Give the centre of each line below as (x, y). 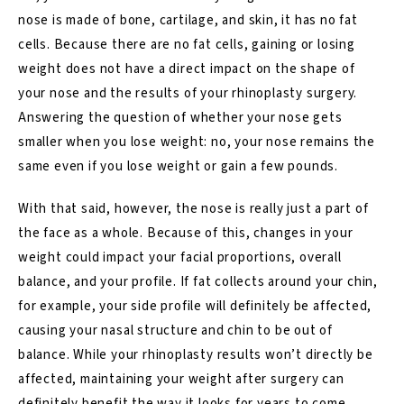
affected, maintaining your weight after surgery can (181, 379)
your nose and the (77, 93)
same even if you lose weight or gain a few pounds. (178, 166)
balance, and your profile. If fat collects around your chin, (198, 281)
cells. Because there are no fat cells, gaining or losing (187, 44)
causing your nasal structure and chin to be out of (175, 330)
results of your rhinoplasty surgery (245, 93)
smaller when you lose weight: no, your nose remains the (197, 142)
